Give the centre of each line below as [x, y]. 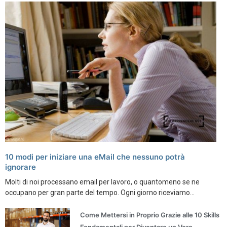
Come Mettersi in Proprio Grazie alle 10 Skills [150, 215]
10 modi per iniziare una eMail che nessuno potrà [95, 157]
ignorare [21, 167]
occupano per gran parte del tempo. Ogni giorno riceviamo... [100, 193]
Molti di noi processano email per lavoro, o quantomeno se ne [102, 182]
